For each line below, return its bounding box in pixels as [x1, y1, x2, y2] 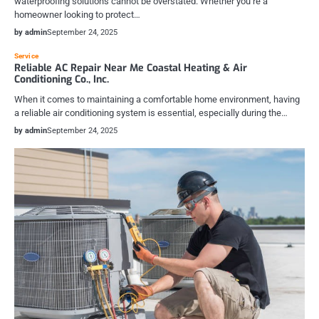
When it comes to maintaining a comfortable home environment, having [14, 93, 300, 105]
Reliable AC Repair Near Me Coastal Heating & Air [14, 61, 247, 75]
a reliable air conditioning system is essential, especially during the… [14, 107, 288, 118]
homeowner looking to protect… [14, 9, 140, 20]
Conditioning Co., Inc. [14, 72, 109, 86]
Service [14, 51, 38, 60]
